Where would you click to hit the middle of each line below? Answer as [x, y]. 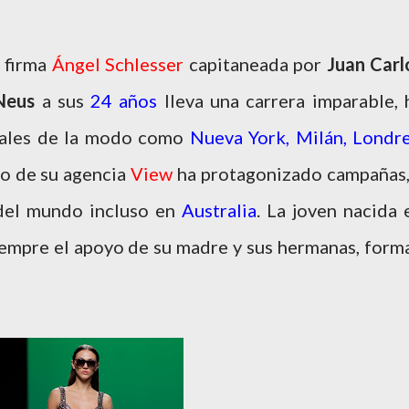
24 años [124, 100]
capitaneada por [255, 64]
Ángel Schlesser [117, 64]
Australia [219, 210]
